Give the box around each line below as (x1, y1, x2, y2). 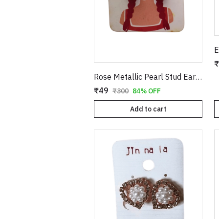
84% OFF (132, 86, 161, 95)
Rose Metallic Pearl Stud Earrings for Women (196, 71, 202, 82)
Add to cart (130, 104, 167, 113)
